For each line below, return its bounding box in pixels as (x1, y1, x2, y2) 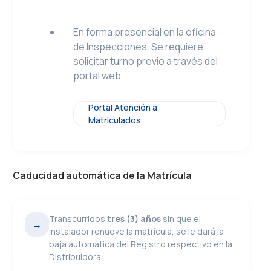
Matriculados (88, 114, 142, 126)
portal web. (73, 69, 124, 82)
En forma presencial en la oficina (73, 25, 217, 39)
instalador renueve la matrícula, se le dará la (49, 226, 224, 237)
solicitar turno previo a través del (73, 54, 218, 68)
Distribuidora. (49, 251, 103, 263)
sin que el (161, 213, 201, 224)
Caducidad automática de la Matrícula (13, 169, 192, 182)
